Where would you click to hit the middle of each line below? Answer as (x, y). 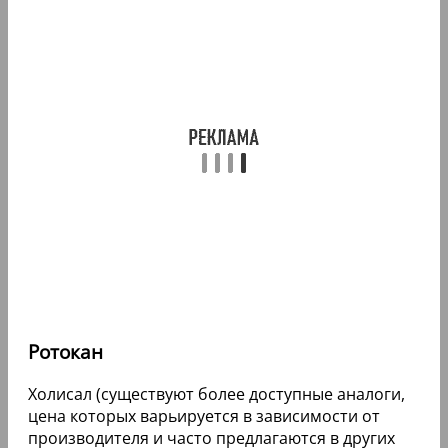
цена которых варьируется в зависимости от (204, 415)
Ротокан (65, 352)
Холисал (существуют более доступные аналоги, (216, 393)
